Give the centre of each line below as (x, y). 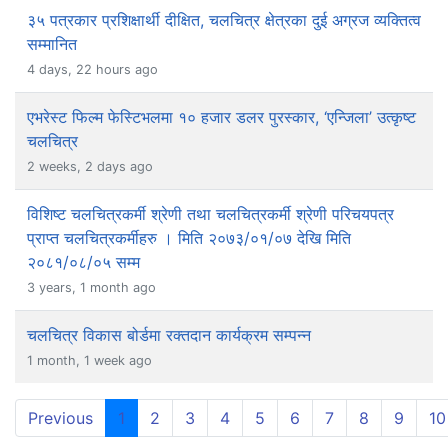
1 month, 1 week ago (89, 361)
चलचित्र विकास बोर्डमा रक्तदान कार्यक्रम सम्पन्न (169, 335)
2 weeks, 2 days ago (90, 167)
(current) (157, 417)
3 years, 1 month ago (91, 288)
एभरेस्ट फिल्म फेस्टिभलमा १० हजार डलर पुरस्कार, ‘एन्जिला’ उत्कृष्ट (221, 117)
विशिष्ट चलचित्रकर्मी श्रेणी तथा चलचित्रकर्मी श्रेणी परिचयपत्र (210, 214)
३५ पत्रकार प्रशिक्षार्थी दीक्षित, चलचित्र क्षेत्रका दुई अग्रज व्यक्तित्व (224, 20)
